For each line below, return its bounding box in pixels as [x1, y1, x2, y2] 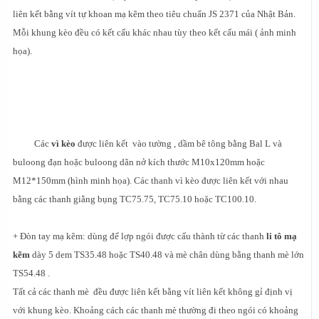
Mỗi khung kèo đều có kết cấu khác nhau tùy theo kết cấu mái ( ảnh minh [13, 26, 296, 38]
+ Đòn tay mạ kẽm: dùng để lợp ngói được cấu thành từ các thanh [13, 230, 266, 241]
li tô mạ [266, 230, 297, 241]
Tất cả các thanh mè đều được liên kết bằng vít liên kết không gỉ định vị [13, 286, 293, 297]
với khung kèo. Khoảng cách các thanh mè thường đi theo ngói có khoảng [13, 304, 298, 315]
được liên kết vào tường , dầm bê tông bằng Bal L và [75, 137, 282, 149]
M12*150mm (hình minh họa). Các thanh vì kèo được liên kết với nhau [13, 174, 288, 186]
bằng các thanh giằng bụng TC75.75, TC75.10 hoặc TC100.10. [13, 193, 256, 204]
